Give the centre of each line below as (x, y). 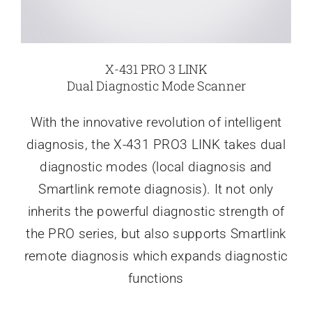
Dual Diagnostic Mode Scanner (156, 85)
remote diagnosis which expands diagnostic (156, 256)
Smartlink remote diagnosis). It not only (156, 189)
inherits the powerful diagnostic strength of (156, 211)
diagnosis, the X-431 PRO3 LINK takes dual (156, 144)
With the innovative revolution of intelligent (156, 122)
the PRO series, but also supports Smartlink (156, 233)
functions (156, 278)
